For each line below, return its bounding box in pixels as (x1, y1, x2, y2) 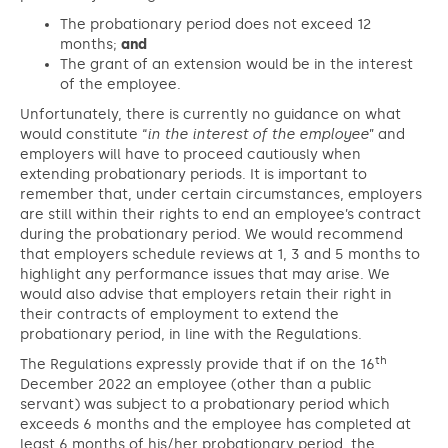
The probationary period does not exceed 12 (60, 16, 371, 33)
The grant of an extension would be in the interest (60, 56, 413, 73)
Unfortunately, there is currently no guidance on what (20, 106, 401, 123)
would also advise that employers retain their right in (20, 286, 392, 303)
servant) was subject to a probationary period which (20, 396, 390, 413)
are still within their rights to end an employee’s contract (20, 206, 421, 223)
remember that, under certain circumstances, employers (20, 186, 422, 203)
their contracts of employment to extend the (20, 306, 339, 323)
